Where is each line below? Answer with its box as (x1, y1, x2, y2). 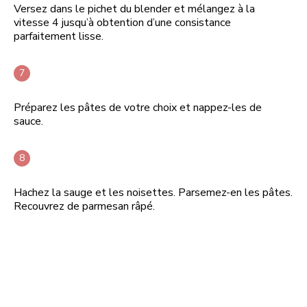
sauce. (14, 113, 43, 129)
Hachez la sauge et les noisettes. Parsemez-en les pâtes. (14, 184, 293, 200)
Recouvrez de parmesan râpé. (14, 198, 155, 214)
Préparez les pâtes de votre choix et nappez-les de (14, 99, 262, 115)
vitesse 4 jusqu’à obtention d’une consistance (14, 14, 231, 30)
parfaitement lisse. (14, 28, 103, 44)
